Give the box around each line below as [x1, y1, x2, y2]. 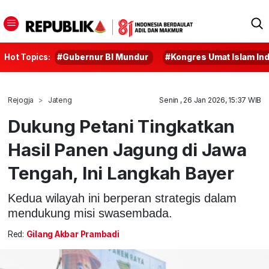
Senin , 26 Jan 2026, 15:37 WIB [159, 95, 262, 104]
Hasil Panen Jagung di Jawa [7, 139, 247, 160]
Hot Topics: [4, 52, 50, 62]
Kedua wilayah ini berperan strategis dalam [7, 191, 237, 205]
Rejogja [7, 95, 34, 104]
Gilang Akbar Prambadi [26, 229, 119, 240]
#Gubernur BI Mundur [57, 52, 149, 62]
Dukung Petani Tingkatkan [7, 115, 235, 137]
